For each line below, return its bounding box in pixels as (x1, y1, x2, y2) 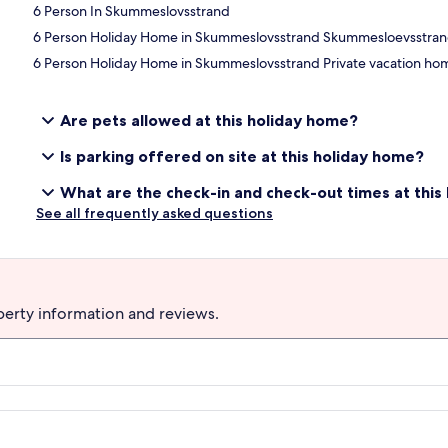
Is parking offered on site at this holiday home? (60, 146, 424, 167)
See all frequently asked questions (36, 204, 273, 223)
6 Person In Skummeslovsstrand (33, 2, 231, 21)
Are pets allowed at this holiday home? (60, 110, 358, 131)
